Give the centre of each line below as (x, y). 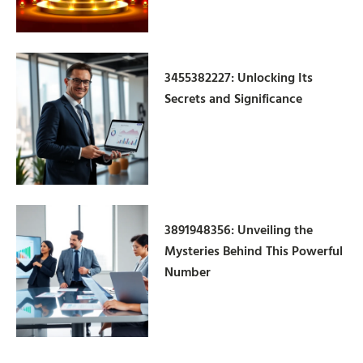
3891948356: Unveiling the (239, 229)
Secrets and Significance (234, 98)
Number (188, 271)
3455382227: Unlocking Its (239, 77)
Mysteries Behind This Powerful (254, 250)
